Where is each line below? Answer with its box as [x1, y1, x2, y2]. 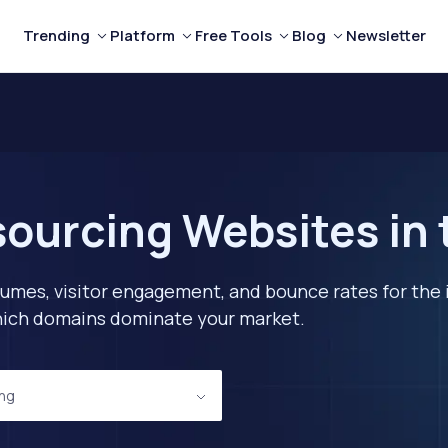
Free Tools [194, 25, 272, 46]
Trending [22, 25, 90, 46]
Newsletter [345, 25, 426, 46]
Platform [109, 25, 175, 46]
